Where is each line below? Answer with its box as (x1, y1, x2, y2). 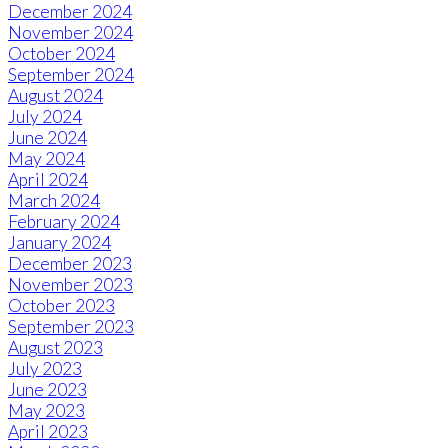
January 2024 (8, 232, 111, 254)
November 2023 (8, 274, 133, 296)
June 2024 (8, 127, 87, 149)
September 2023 (8, 316, 134, 338)
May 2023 (8, 400, 85, 422)
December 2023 (8, 253, 132, 275)
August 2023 (8, 337, 103, 359)
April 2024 (8, 169, 88, 191)
